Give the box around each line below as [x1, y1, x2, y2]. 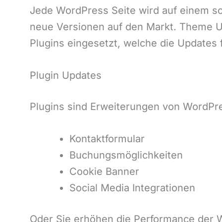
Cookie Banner [69, 166, 139, 177]
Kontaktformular [69, 133, 145, 145]
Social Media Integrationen [69, 182, 195, 194]
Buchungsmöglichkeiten [69, 149, 183, 161]
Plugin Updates [30, 69, 102, 81]
